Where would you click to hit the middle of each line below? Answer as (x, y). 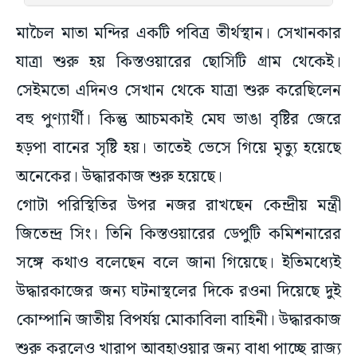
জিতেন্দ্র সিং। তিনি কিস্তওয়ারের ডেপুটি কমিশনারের (178, 235)
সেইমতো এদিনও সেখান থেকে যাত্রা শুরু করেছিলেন (178, 91)
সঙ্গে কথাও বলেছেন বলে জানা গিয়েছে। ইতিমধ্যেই (178, 263)
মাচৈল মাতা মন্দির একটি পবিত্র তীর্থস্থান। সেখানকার (178, 34)
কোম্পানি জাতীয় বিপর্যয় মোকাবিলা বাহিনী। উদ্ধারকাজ (178, 321)
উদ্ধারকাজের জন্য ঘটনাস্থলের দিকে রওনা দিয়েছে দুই (178, 292)
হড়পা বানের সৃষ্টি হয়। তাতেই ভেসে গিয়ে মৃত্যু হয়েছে (178, 149)
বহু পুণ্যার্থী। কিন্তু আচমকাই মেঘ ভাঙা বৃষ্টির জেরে (178, 120)
